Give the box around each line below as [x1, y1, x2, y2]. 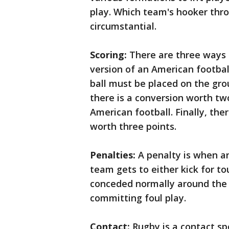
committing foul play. [90, 192, 186, 204]
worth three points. [90, 120, 176, 133]
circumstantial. [90, 20, 156, 33]
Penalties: [90, 149, 135, 162]
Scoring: [90, 49, 127, 61]
